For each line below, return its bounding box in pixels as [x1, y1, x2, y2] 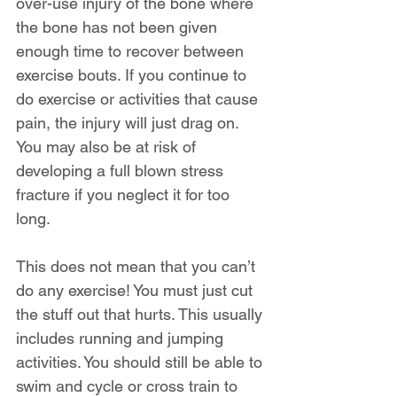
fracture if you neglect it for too [16, 184, 234, 204]
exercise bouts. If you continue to [16, 65, 251, 84]
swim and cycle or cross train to [16, 376, 242, 395]
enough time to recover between [16, 41, 248, 60]
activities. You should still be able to [16, 352, 267, 371]
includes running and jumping [16, 328, 228, 347]
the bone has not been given [16, 17, 222, 36]
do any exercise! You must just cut [16, 280, 257, 300]
